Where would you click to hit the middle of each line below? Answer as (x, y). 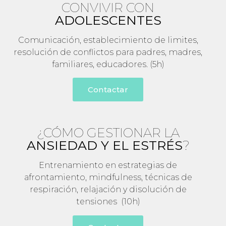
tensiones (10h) (108, 202)
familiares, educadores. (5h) (108, 65)
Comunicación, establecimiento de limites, (108, 40)
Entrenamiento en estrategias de (108, 165)
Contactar (108, 90)
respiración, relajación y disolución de (108, 190)
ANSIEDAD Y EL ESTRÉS (104, 146)
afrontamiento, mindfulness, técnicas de (108, 178)
